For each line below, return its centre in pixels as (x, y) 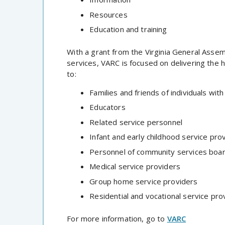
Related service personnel (136, 122)
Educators (107, 107)
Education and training (128, 29)
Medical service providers (135, 166)
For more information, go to (117, 218)
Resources (108, 14)
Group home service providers (144, 181)
